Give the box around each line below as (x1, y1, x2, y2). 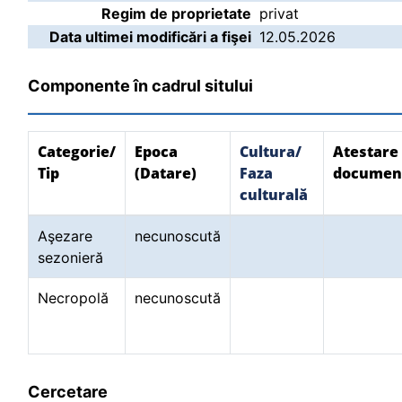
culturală (240, 185, 308, 205)
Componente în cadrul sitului (28, 76, 253, 95)
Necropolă (38, 289, 113, 307)
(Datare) (135, 163, 197, 183)
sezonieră (38, 249, 108, 267)
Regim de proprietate (101, 4, 251, 22)
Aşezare (38, 227, 92, 245)
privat (259, 4, 299, 22)
